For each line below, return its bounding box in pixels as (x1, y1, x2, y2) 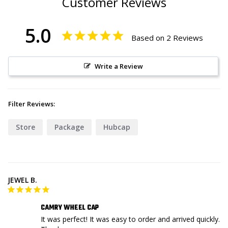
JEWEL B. (8, 175, 37, 185)
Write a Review (94, 62, 143, 71)
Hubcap (103, 122, 130, 132)
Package (54, 122, 84, 132)
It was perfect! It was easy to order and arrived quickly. (41, 214, 220, 224)
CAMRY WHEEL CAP (41, 203, 99, 214)
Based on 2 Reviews (131, 33, 203, 43)
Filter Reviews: (8, 99, 55, 109)
